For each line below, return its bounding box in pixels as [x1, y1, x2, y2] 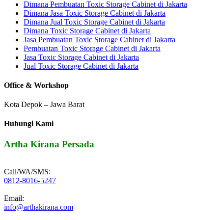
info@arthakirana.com [4, 203, 73, 212]
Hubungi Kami [4, 119, 54, 128]
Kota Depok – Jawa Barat [4, 100, 84, 109]
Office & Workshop [4, 81, 69, 89]
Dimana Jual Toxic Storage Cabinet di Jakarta [24, 17, 165, 26]
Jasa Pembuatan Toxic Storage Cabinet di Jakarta [24, 35, 175, 44]
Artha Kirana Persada [4, 138, 94, 149]
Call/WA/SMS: [4, 167, 51, 176]
